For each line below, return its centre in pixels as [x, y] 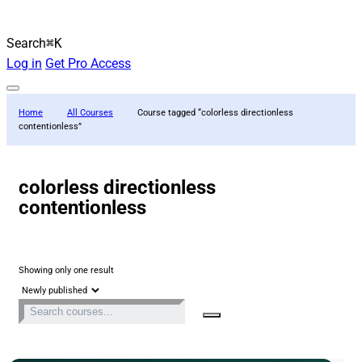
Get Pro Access [88, 63]
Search [26, 43]
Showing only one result [66, 270]
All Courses [90, 112]
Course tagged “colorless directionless [215, 112]
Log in [24, 63]
